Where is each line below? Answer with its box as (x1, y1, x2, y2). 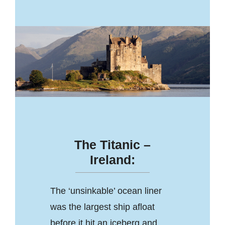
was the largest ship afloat (50, 201, 155, 212)
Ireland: (90, 152, 135, 167)
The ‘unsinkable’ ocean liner (50, 185, 162, 196)
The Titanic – (74, 137, 151, 152)
